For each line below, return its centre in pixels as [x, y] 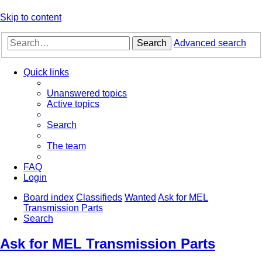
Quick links [46, 73]
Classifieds [99, 198]
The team [66, 146]
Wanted [140, 198]
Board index [49, 198]
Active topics [73, 104]
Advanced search [210, 43]
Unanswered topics [87, 94]
